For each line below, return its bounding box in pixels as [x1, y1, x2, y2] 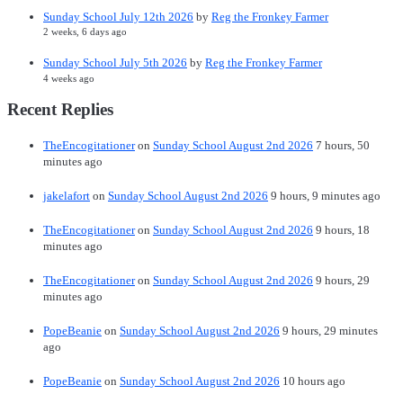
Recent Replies [7, 100, 113, 120]
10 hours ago [282, 374, 345, 389]
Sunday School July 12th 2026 [43, 9, 193, 23]
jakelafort [43, 189, 90, 203]
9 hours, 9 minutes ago [271, 189, 381, 203]
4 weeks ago [43, 72, 94, 84]
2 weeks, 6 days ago [43, 26, 127, 38]
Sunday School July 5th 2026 [43, 56, 187, 70]
